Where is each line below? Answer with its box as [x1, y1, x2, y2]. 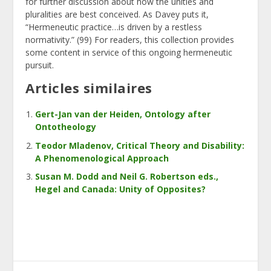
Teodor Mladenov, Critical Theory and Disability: [35, 139, 245, 151]
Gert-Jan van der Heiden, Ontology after [35, 108, 211, 120]
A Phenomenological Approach [35, 152, 169, 164]
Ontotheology [35, 120, 97, 132]
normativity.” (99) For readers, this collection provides [25, 33, 235, 45]
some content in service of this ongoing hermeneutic [25, 46, 233, 58]
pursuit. [25, 59, 54, 71]
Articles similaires [25, 78, 152, 97]
